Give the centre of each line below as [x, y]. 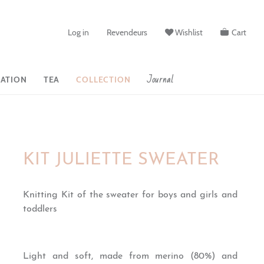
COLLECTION [103, 80]
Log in [78, 32]
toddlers [42, 209]
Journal [160, 80]
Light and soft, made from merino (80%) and [130, 256]
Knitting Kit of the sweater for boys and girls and [130, 195]
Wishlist [189, 32]
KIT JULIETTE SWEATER [121, 160]
